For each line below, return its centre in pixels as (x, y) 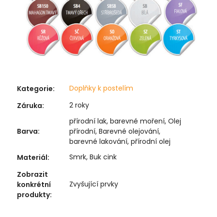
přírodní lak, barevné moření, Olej (125, 121)
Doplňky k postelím (101, 88)
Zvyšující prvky (94, 184)
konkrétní (34, 185)
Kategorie (35, 89)
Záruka (30, 106)
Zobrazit (32, 175)
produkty (33, 195)
